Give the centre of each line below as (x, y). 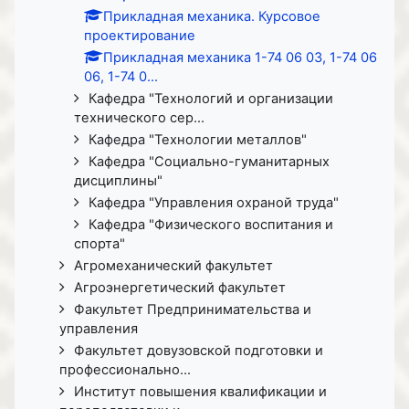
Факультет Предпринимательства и (193, 309)
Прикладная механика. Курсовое (212, 16)
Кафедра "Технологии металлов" (198, 139)
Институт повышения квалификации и (200, 391)
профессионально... (125, 369)
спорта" (100, 243)
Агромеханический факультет (173, 265)
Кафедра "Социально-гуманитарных (209, 161)
